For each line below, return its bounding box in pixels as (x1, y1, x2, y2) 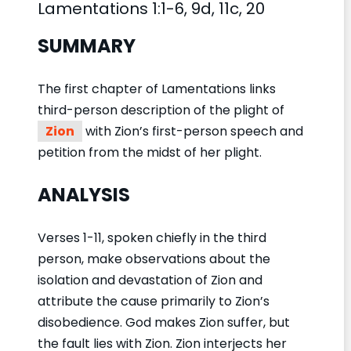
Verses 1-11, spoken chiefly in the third (38, 228, 266, 247)
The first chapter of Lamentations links (38, 79, 276, 98)
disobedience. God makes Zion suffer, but (38, 313, 290, 331)
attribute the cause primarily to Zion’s (38, 291, 270, 310)
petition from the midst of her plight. (38, 143, 262, 161)
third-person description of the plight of (38, 100, 284, 119)
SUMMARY (38, 32, 136, 59)
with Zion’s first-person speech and (82, 121, 303, 140)
